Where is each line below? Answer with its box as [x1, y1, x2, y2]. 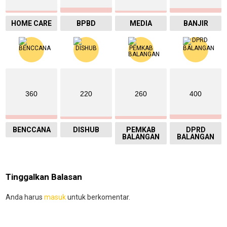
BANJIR [183, 19, 208, 27]
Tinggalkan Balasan [6, 171, 82, 182]
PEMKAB [126, 125, 156, 134]
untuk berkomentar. [66, 193, 130, 201]
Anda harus [6, 193, 44, 201]
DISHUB [73, 125, 99, 134]
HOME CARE [11, 19, 52, 27]
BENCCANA [12, 125, 51, 134]
